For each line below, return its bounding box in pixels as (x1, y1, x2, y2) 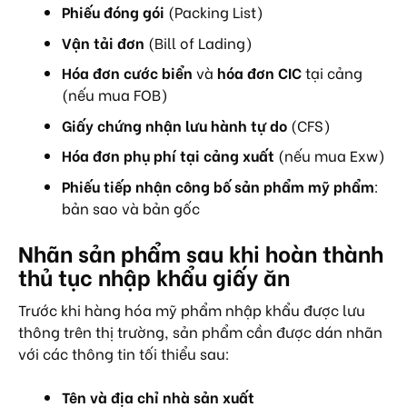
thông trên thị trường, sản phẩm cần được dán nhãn (18, 320, 382, 342)
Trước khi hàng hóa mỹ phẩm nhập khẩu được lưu (18, 298, 365, 320)
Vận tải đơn (62, 31, 144, 53)
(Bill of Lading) (144, 31, 253, 53)
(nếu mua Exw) (274, 144, 385, 166)
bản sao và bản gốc (62, 196, 200, 218)
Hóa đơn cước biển (62, 62, 193, 84)
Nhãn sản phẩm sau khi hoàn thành (18, 235, 383, 268)
